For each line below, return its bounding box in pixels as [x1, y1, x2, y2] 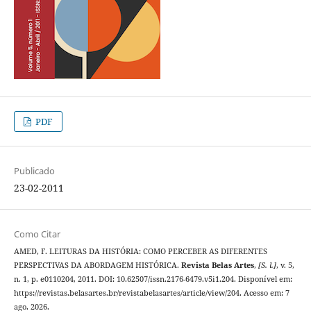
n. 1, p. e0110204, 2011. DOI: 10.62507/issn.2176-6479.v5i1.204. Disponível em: [13, 274, 292, 284]
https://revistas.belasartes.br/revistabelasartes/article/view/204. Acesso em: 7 [13, 287, 289, 298]
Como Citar [13, 227, 60, 240]
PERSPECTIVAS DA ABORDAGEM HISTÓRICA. [13, 260, 181, 270]
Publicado [13, 164, 55, 177]
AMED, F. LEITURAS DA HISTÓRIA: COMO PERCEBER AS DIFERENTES [13, 246, 267, 256]
